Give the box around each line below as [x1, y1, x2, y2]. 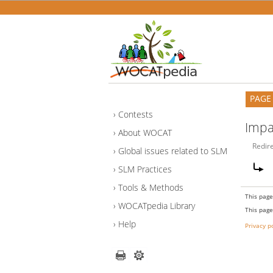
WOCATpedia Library [118, 200, 195, 212]
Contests [118, 108, 153, 121]
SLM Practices [118, 163, 172, 175]
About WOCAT [118, 127, 172, 139]
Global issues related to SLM [118, 145, 227, 157]
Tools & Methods [118, 182, 183, 194]
